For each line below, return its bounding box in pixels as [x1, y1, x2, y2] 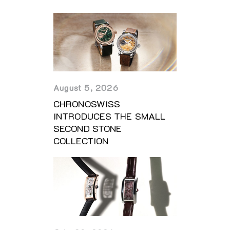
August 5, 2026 [53, 82, 119, 93]
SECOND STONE [53, 122, 122, 135]
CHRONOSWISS [53, 98, 121, 110]
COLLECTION [53, 135, 108, 147]
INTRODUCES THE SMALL [53, 110, 166, 123]
